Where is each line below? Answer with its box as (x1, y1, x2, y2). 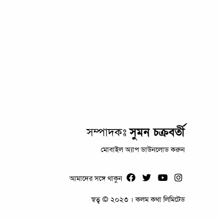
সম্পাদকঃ (87, 125, 130, 140)
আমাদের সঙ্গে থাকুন (69, 174, 125, 184)
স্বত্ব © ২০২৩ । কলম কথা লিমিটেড (91, 194, 185, 204)
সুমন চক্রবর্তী (130, 125, 185, 140)
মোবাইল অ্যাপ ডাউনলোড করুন (101, 145, 185, 155)
